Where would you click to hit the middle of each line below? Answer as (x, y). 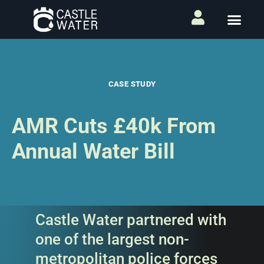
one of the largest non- (112, 239)
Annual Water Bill (93, 151)
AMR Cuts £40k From (114, 126)
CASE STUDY (132, 84)
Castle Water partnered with (131, 220)
